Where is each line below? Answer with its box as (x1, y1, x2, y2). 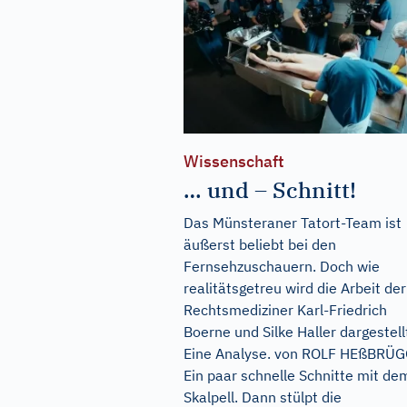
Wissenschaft (184, 151, 284, 173)
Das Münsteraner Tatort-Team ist (184, 213, 402, 233)
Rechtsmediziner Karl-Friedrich (184, 301, 387, 320)
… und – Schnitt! (184, 175, 356, 205)
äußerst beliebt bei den (184, 235, 336, 254)
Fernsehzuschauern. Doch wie (184, 257, 380, 276)
